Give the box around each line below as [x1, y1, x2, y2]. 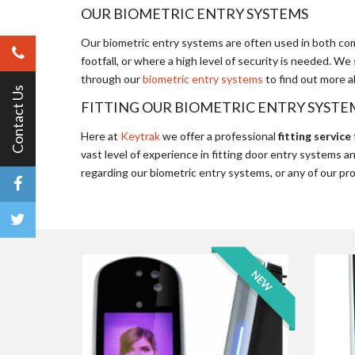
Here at [81, 129, 120, 143]
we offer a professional [160, 129, 278, 143]
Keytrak [120, 129, 160, 143]
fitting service [278, 129, 351, 143]
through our [81, 72, 143, 86]
